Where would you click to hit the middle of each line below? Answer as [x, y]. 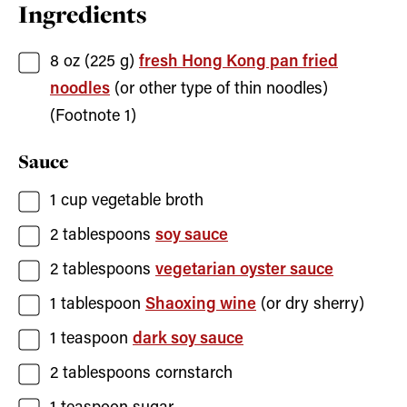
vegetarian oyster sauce [244, 270]
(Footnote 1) [93, 116]
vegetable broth [148, 201]
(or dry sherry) [313, 304]
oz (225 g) [99, 62]
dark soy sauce [188, 339]
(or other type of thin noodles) [221, 89]
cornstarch [194, 373]
